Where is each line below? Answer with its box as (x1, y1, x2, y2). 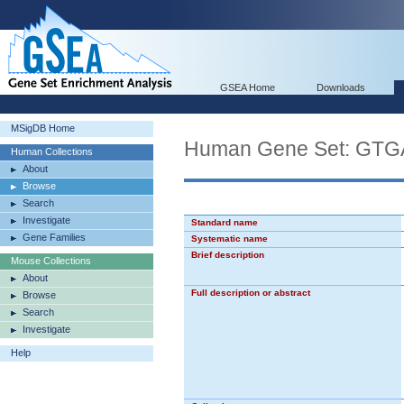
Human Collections (11, 146, 93, 157)
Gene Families (23, 232, 86, 243)
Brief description (191, 250, 264, 260)
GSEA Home (220, 82, 275, 93)
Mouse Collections (11, 255, 91, 266)
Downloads (317, 82, 365, 93)
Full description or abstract (191, 288, 310, 298)
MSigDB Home (11, 123, 75, 133)
